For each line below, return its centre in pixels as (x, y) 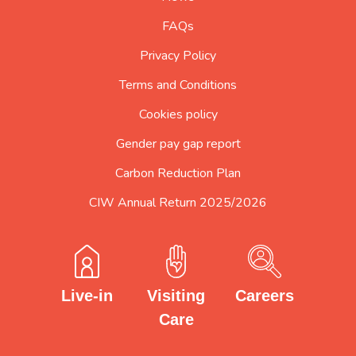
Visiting (176, 295)
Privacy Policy (178, 55)
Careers (265, 295)
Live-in (87, 296)
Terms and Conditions (178, 85)
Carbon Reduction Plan (178, 173)
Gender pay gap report (178, 143)
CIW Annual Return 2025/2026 (178, 202)
